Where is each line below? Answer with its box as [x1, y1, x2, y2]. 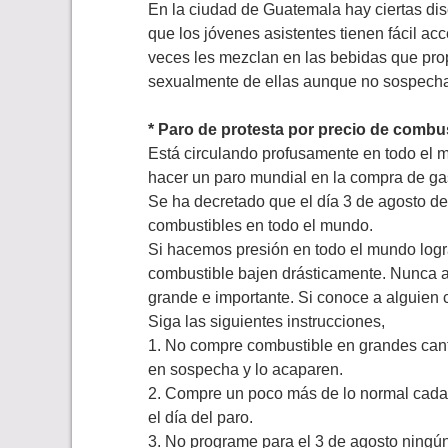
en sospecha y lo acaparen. [148, 361, 343, 379]
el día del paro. [148, 409, 253, 427]
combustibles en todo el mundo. [148, 217, 373, 235]
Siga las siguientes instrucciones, [148, 313, 385, 331]
